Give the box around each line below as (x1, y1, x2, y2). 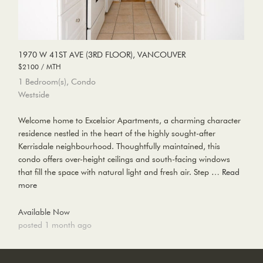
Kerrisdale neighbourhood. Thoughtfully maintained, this (18, 141, 220, 152)
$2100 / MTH (18, 62, 61, 72)
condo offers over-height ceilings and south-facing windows (18, 154, 230, 165)
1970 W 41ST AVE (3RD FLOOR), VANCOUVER (18, 49, 186, 60)
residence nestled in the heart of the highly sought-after (18, 128, 215, 139)
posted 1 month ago (18, 220, 92, 231)
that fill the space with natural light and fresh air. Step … (18, 167, 222, 178)
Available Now (18, 207, 70, 218)
